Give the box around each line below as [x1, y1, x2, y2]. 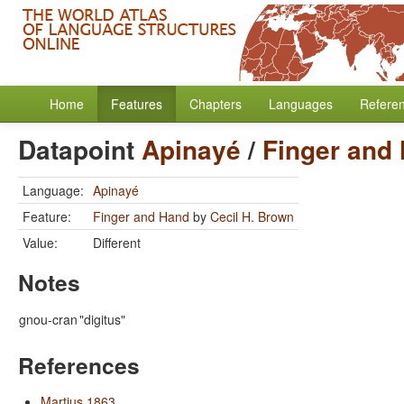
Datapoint [18, 131, 142, 168]
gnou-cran [19, 310, 78, 328]
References [18, 349, 140, 381]
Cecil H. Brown [210, 207, 294, 225]
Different [93, 234, 141, 252]
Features [111, 95, 162, 113]
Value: [23, 234, 58, 252]
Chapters [189, 95, 242, 113]
